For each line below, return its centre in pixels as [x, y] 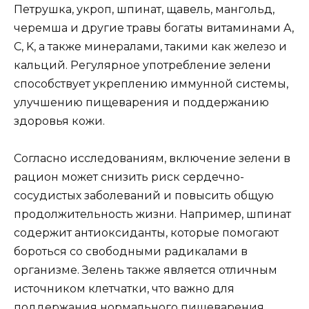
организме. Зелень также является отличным [146, 270]
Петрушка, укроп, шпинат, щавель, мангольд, [144, 9]
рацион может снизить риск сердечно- [129, 177]
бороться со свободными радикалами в [131, 252]
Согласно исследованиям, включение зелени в [152, 159]
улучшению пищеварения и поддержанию [141, 102]
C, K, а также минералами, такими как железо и [150, 46]
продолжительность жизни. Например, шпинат [152, 215]
